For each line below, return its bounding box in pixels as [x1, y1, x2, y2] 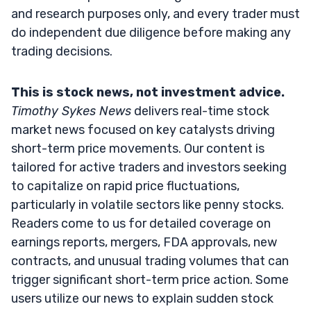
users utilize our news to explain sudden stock [11, 290, 274, 306]
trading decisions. [11, 43, 112, 59]
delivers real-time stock [131, 103, 269, 119]
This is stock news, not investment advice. [11, 84, 285, 100]
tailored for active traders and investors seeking [11, 159, 287, 175]
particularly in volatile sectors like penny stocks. [11, 196, 284, 212]
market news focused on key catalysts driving [11, 121, 275, 137]
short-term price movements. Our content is [11, 140, 264, 156]
